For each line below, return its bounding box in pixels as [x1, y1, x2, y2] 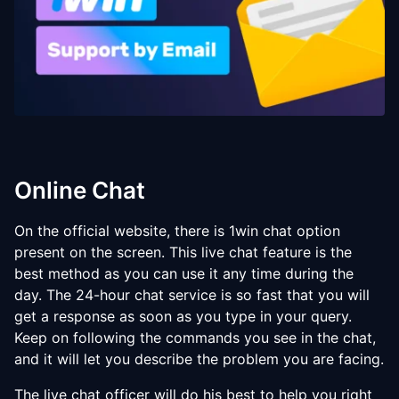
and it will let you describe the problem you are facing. [14, 350, 384, 368]
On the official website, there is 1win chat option [14, 222, 340, 240]
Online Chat [14, 176, 145, 204]
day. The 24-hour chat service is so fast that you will [14, 286, 370, 304]
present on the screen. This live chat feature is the [14, 243, 352, 261]
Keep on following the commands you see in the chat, [14, 329, 376, 346]
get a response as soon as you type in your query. [14, 307, 352, 325]
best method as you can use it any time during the [14, 265, 354, 282]
